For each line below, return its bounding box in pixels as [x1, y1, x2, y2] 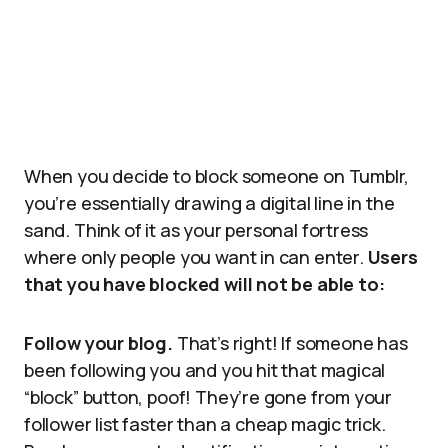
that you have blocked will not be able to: [24, 272, 385, 296]
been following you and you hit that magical [24, 358, 386, 382]
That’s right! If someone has [172, 331, 408, 355]
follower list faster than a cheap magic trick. [24, 412, 386, 436]
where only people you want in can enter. [24, 245, 368, 269]
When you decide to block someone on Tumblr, [24, 164, 410, 188]
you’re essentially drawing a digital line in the [24, 191, 395, 215]
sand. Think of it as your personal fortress [24, 218, 369, 242]
